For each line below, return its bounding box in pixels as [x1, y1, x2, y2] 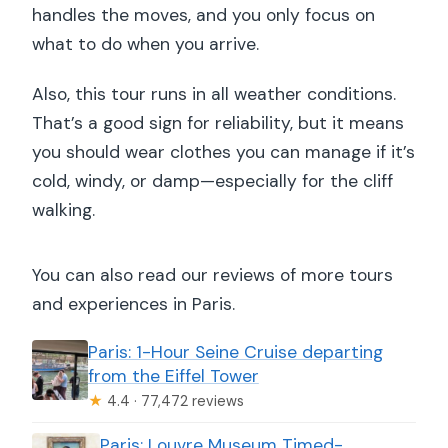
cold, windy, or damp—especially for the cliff [32, 169, 394, 192]
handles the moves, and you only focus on [32, 3, 376, 26]
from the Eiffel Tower [87, 364, 259, 387]
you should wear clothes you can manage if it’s [32, 140, 416, 163]
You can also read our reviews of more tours [32, 263, 394, 286]
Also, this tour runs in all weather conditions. [32, 82, 397, 105]
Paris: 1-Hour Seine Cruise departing [87, 340, 383, 363]
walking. [32, 198, 96, 221]
